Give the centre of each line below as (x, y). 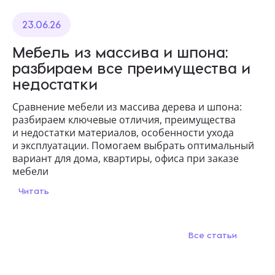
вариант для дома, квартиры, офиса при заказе (126, 159)
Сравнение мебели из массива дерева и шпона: (127, 107)
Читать (35, 191)
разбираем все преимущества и (131, 68)
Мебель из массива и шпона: (120, 52)
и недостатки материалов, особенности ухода (123, 133)
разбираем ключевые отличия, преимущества (124, 120)
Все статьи (214, 235)
